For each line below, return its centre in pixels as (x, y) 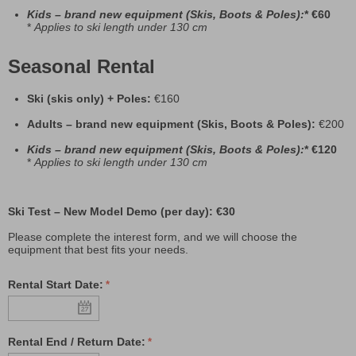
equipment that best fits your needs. (98, 250)
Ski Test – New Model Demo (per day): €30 (122, 212)
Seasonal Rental (81, 67)
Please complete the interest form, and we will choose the (153, 237)
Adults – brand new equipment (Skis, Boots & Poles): (171, 124)
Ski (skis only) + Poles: (91, 99)
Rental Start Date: (56, 285)
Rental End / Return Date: (77, 342)
